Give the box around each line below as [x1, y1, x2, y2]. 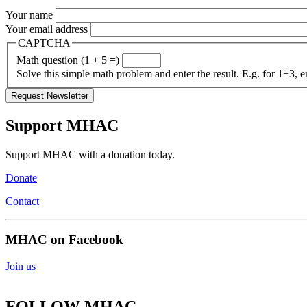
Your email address [5, 23, 88, 36]
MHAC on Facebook [5, 232, 123, 247]
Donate [5, 171, 37, 184]
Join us [5, 260, 36, 273]
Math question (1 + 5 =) [16, 53, 119, 66]
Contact [5, 195, 39, 207]
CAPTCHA [18, 37, 71, 49]
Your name [5, 9, 53, 21]
